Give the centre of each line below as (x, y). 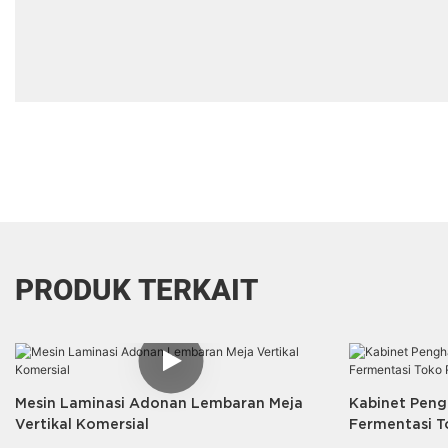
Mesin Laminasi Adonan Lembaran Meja (159, 402)
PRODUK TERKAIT (136, 290)
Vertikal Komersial (82, 423)
